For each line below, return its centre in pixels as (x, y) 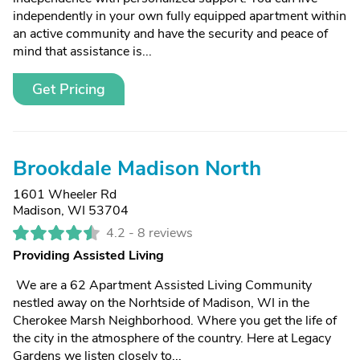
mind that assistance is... (82, 51)
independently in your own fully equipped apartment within (180, 16)
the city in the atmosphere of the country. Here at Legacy (172, 338)
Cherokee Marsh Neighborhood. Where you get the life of (175, 321)
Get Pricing (69, 89)
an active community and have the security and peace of (170, 34)
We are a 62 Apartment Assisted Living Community (162, 285)
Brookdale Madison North (137, 168)
